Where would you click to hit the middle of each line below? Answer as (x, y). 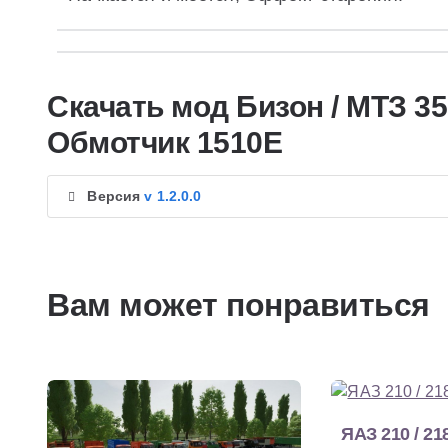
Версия (116, 196)
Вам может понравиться (238, 305)
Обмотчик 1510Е (164, 142)
